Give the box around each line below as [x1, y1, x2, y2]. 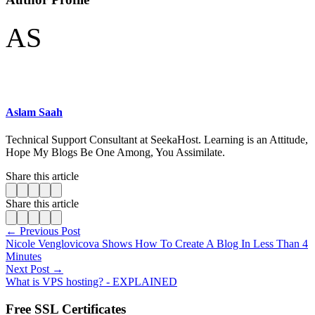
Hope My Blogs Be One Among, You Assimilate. [6, 146, 225, 159]
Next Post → [6, 263, 63, 276]
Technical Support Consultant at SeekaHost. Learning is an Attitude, [6, 134, 308, 146]
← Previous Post [6, 225, 80, 238]
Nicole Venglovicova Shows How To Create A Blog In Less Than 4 [6, 238, 308, 250]
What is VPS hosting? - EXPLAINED [6, 276, 177, 288]
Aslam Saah [6, 105, 63, 118]
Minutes [6, 250, 41, 263]
